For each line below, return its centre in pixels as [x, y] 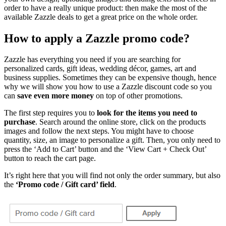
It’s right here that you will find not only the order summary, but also [112, 176]
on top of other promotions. [138, 96]
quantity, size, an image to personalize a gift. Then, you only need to [112, 140]
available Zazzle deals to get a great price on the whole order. [101, 17]
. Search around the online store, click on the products [121, 122]
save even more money [55, 96]
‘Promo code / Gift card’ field [64, 185]
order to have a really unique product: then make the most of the [105, 8]
